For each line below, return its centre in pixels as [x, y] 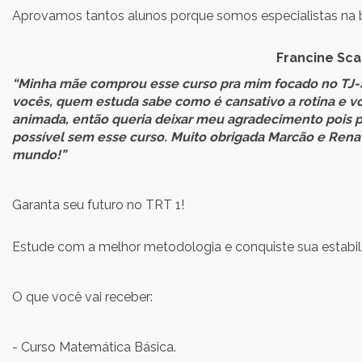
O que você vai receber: [82, 297]
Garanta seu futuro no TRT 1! [98, 205]
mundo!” [39, 155]
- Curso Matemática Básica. [94, 347]
